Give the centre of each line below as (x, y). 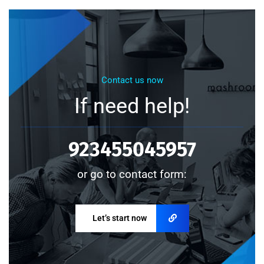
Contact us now (132, 80)
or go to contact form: (132, 174)
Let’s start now (119, 218)
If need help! (132, 106)
